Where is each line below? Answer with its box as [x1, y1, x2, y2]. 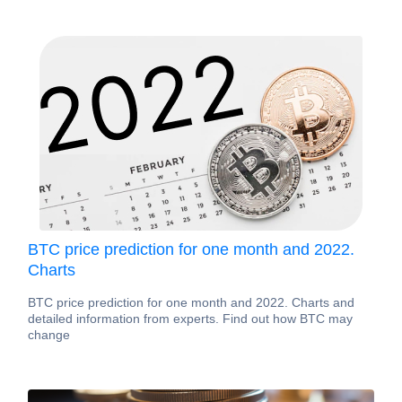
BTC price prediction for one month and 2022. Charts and [28, 295, 354, 310]
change [28, 328, 70, 342]
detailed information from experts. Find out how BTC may [28, 311, 353, 326]
